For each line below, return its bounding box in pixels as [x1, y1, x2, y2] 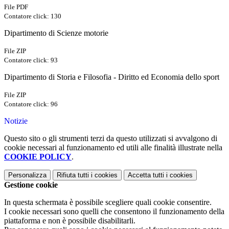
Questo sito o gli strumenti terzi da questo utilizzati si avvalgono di [4, 134, 217, 143]
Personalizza [8, 171, 47, 179]
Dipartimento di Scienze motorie [4, 29, 108, 38]
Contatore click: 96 [4, 100, 58, 108]
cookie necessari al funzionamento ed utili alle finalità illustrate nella [4, 143, 222, 152]
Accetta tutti [128, 171, 164, 179]
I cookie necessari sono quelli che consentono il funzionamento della [4, 207, 224, 216]
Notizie [4, 117, 28, 126]
